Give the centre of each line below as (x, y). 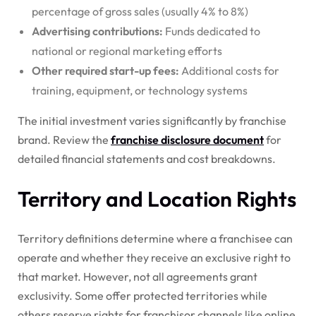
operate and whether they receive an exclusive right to (154, 257)
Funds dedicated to (212, 31)
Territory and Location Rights (157, 199)
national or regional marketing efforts (127, 50)
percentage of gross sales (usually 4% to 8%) (140, 11)
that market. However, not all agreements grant (138, 276)
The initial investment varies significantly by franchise (152, 120)
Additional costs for (229, 70)
